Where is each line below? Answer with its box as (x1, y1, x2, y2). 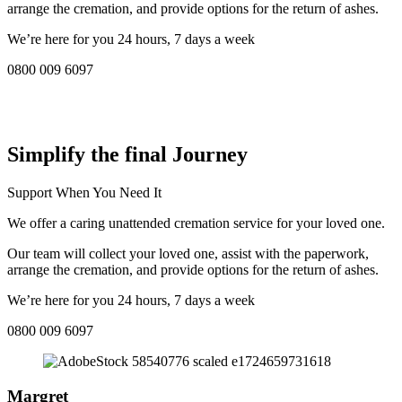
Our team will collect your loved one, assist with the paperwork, (7, 246, 369, 262)
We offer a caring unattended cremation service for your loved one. (7, 215, 385, 232)
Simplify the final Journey (7, 143, 248, 167)
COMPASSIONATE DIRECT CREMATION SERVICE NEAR (7, 92, 380, 109)
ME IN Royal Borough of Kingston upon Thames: (7, 109, 294, 125)
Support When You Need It (7, 185, 162, 201)
